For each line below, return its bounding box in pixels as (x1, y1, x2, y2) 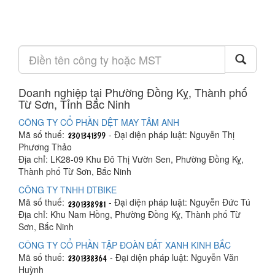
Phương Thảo (18, 141, 72, 153)
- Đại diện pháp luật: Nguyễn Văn (107, 251, 239, 264)
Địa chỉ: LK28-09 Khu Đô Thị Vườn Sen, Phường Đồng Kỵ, (18, 153, 244, 166)
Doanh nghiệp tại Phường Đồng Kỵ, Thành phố (18, 84, 247, 100)
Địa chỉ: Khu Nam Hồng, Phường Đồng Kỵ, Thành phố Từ (18, 208, 241, 221)
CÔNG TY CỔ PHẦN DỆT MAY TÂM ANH (18, 116, 179, 128)
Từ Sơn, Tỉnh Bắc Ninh (18, 96, 130, 112)
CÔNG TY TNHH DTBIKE (18, 184, 117, 196)
